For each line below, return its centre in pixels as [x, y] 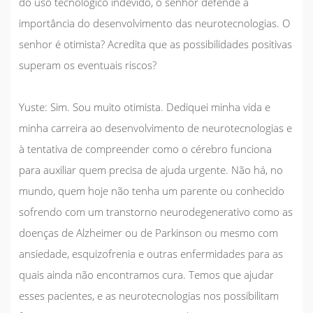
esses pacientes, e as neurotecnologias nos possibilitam [149, 295]
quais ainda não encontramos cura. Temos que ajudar [146, 274]
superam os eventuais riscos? [88, 65]
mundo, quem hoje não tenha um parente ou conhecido [152, 190]
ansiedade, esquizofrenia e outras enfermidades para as [151, 253]
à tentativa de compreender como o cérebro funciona [145, 148]
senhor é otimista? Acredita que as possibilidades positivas [155, 44]
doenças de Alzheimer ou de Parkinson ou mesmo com [148, 232]
